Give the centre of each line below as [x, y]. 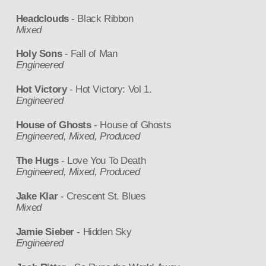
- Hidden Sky [103, 232]
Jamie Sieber [45, 232]
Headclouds [42, 18]
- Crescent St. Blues [102, 196]
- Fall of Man [90, 54]
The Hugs [37, 160]
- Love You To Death [102, 160]
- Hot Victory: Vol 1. [109, 90]
